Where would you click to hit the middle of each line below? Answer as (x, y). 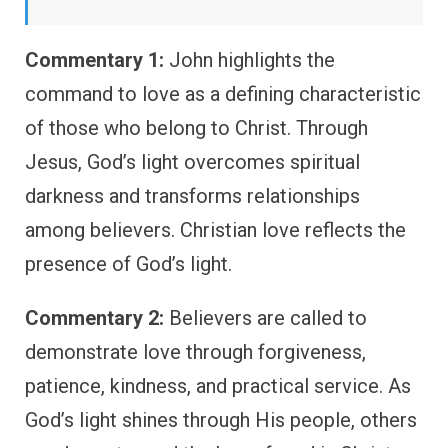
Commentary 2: (94, 318)
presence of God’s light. (128, 264)
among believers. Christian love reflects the (215, 230)
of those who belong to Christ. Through (196, 128)
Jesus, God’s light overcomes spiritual (192, 162)
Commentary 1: (94, 60)
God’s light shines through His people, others (221, 420)
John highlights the (249, 60)
